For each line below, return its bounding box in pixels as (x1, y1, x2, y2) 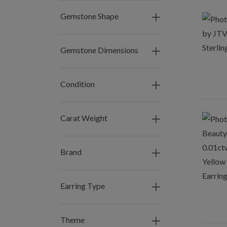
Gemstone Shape (60, 11, 119, 21)
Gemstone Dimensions (60, 45, 138, 55)
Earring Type (60, 181, 105, 191)
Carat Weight (60, 113, 107, 123)
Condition (60, 79, 95, 89)
